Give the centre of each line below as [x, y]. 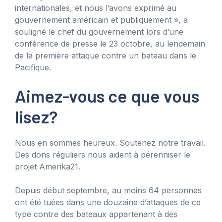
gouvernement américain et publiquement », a [101, 20]
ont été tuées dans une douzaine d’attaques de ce [108, 202]
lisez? [36, 116]
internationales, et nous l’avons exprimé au [96, 8]
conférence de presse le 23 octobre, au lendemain [110, 43]
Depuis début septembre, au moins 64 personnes [108, 190]
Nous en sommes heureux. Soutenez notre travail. [110, 142]
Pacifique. [33, 67]
